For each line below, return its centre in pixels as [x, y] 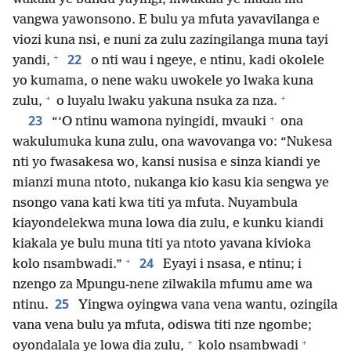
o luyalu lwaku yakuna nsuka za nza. [165, 102]
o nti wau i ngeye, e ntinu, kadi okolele [206, 61]
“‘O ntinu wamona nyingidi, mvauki [157, 122]
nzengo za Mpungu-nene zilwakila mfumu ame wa [163, 285]
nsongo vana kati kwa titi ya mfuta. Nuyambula [155, 204]
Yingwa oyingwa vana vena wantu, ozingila [206, 306]
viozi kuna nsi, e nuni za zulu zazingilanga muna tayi [170, 41]
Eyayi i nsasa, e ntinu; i [231, 265]
